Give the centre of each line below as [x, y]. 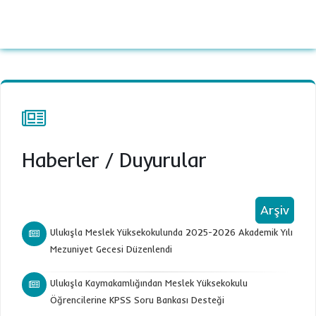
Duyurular [163, 160]
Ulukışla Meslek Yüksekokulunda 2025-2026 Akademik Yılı [171, 232]
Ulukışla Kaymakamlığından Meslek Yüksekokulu [149, 283]
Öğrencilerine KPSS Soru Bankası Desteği [137, 300]
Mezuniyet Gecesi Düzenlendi [111, 249]
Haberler [60, 160]
